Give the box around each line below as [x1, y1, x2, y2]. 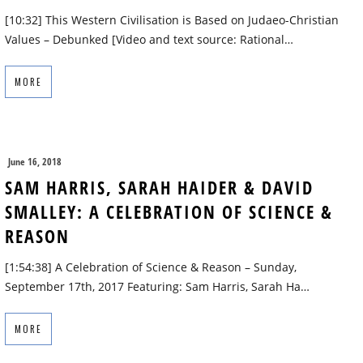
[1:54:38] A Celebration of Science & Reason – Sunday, [5, 259, 297, 275]
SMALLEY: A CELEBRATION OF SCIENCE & [5, 199, 333, 224]
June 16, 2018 [8, 155, 62, 169]
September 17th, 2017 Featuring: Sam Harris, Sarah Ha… [5, 279, 310, 295]
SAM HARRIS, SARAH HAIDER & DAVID [5, 175, 314, 200]
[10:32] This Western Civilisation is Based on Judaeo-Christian [5, 12, 339, 28]
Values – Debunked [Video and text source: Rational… [5, 32, 293, 48]
